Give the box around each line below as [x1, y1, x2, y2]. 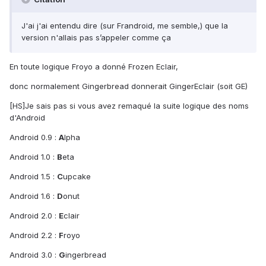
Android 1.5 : [9, 172, 57, 182]
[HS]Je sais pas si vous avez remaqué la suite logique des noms [9, 101, 249, 111]
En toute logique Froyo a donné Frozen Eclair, [9, 62, 178, 72]
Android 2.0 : [9, 211, 59, 221]
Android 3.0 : [9, 250, 59, 260]
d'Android [9, 113, 45, 123]
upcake [63, 172, 91, 182]
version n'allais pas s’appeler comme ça [21, 33, 171, 43]
